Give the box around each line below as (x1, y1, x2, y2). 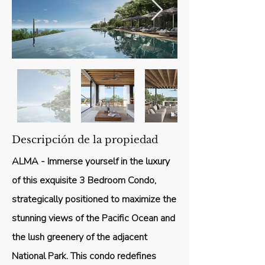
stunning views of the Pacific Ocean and (12, 211, 175, 225)
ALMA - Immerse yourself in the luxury (12, 154, 170, 168)
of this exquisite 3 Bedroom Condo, (12, 173, 156, 187)
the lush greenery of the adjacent (12, 230, 147, 244)
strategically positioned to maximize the (12, 192, 176, 206)
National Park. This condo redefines (12, 249, 156, 263)
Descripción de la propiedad (12, 133, 158, 146)
